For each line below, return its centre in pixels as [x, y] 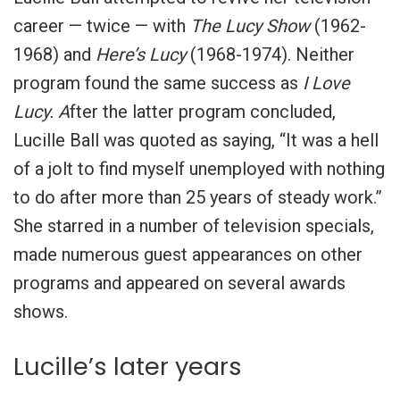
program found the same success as [158, 83]
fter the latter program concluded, [203, 111]
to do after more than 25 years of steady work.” [198, 197]
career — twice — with [102, 25]
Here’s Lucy [141, 54]
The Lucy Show [250, 25]
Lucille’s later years [128, 366]
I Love [326, 83]
